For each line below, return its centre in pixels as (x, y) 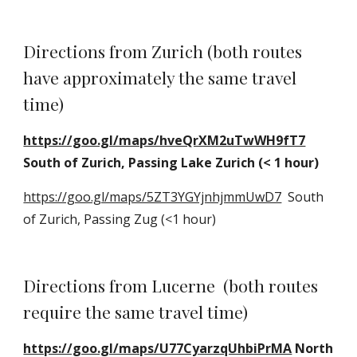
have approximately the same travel (160, 77)
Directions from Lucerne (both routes (171, 285)
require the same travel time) (136, 312)
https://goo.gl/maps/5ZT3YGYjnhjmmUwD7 (153, 197)
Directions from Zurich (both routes (163, 51)
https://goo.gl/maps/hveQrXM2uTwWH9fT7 (165, 140)
